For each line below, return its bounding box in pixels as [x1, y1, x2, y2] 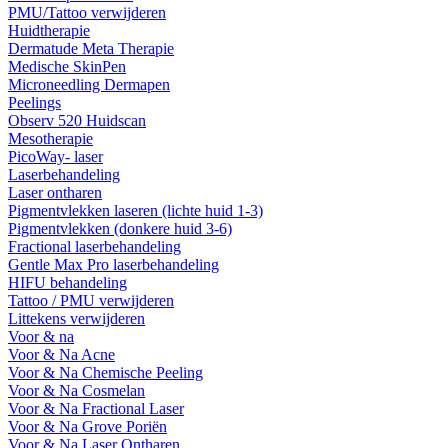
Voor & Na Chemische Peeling [8, 364, 203, 381]
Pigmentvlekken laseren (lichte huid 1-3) [8, 202, 263, 219]
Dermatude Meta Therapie [8, 40, 174, 57]
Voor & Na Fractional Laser [8, 400, 184, 417]
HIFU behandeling [8, 274, 127, 291]
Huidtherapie [8, 22, 90, 39]
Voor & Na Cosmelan [8, 382, 145, 399]
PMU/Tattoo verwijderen [8, 4, 166, 21]
